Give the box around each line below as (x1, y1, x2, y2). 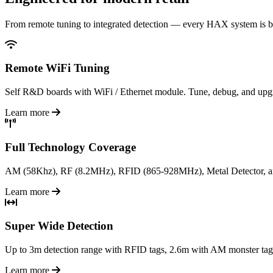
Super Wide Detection (5, 219, 113, 233)
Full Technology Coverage (5, 140, 136, 154)
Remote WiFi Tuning (5, 62, 110, 75)
